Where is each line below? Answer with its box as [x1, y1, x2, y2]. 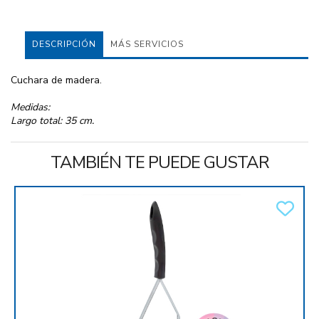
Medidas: [11, 100, 50, 115]
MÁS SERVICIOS [110, 38, 184, 51]
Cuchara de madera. [11, 73, 102, 88]
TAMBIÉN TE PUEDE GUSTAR [50, 151, 269, 174]
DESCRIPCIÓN [32, 38, 96, 51]
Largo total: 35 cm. [11, 114, 94, 128]
